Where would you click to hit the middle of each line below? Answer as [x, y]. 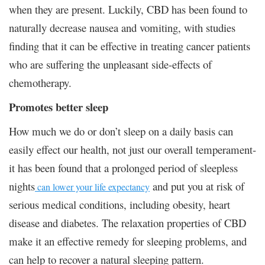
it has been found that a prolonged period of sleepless [123, 167]
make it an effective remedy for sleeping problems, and [128, 241]
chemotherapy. [40, 82]
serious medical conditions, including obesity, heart [119, 204]
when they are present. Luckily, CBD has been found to [128, 9]
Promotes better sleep [59, 106]
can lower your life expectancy [93, 186]
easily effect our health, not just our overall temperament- [132, 149]
